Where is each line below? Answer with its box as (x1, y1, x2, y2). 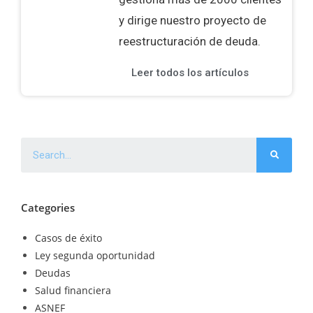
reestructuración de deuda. (119, 34, 261, 48)
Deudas (35, 266, 71, 280)
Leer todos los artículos (131, 66, 249, 80)
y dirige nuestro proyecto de (119, 13, 266, 27)
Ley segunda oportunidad (35, 249, 155, 263)
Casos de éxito (35, 231, 102, 245)
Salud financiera (35, 284, 111, 298)
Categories (21, 201, 75, 215)
